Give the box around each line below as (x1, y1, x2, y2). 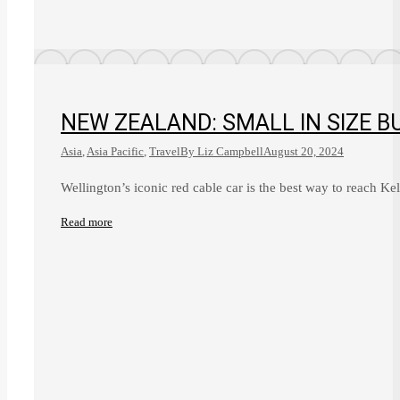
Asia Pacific (87, 145, 144, 159)
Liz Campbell (197, 145, 263, 159)
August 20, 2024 (263, 145, 344, 159)
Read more (61, 215, 112, 229)
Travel (149, 145, 180, 159)
